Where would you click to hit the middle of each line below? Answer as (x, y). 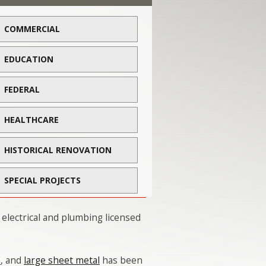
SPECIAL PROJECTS (42, 180)
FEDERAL (22, 89)
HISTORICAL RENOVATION (58, 150)
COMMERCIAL (32, 28)
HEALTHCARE (31, 119)
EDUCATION (29, 59)
